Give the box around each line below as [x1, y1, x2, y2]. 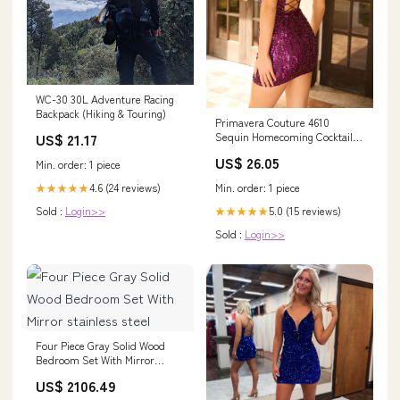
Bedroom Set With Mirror [36, 352, 154, 368]
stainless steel [36, 366, 103, 382]
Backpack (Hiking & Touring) [36, 104, 166, 121]
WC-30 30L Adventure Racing [36, 90, 174, 106]
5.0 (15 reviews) [269, 203, 341, 219]
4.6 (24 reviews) [89, 179, 161, 195]
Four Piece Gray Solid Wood [36, 337, 165, 354]
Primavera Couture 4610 [215, 114, 329, 130]
